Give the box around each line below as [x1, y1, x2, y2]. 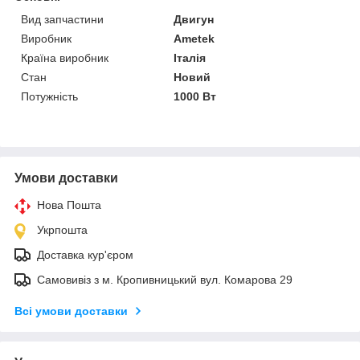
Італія [174, 51, 207, 64]
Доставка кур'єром [37, 247, 133, 261]
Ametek [174, 31, 215, 45]
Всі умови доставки [14, 304, 128, 317]
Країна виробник [21, 51, 108, 64]
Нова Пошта [37, 198, 101, 211]
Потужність [21, 89, 78, 103]
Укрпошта [37, 223, 88, 236]
